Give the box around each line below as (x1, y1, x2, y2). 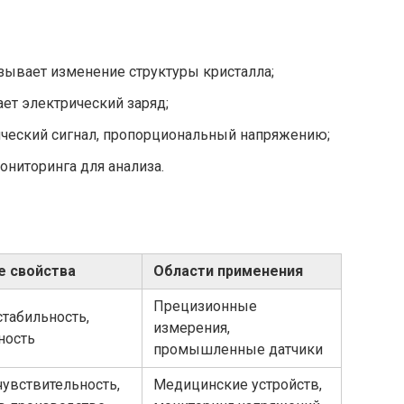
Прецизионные (153, 297, 257, 315)
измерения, (153, 318, 230, 336)
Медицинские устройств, (153, 375, 322, 393)
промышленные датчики (153, 340, 323, 358)
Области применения (153, 262, 303, 280)
